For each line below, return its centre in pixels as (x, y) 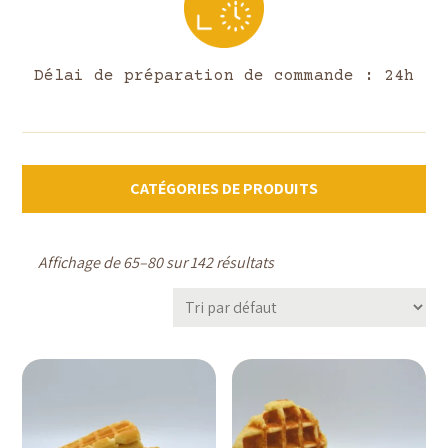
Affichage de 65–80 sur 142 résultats (156, 262)
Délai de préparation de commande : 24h (224, 76)
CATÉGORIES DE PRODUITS (224, 188)
